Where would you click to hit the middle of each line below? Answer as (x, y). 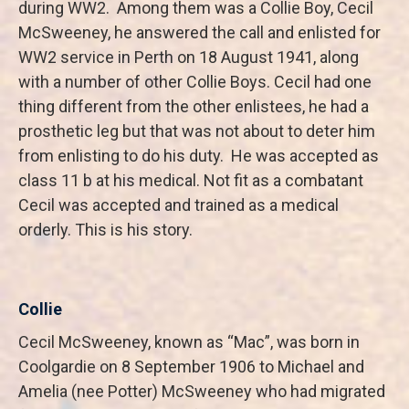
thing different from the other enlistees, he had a (194, 106)
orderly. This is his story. (105, 230)
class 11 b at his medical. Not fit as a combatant (191, 180)
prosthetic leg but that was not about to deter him (197, 131)
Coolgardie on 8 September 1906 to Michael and (191, 367)
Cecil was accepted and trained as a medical (178, 205)
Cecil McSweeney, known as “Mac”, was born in (189, 342)
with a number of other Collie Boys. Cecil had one (195, 82)
